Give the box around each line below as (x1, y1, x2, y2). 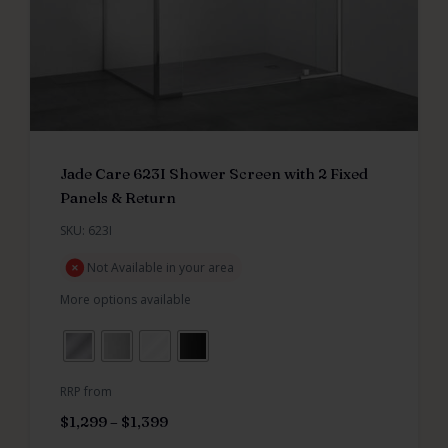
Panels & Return (60, 187, 176, 207)
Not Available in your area (87, 258, 234, 276)
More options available (60, 290, 191, 308)
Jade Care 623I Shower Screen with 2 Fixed (60, 163, 368, 183)
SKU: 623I (60, 221, 112, 239)
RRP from (60, 383, 112, 400)
